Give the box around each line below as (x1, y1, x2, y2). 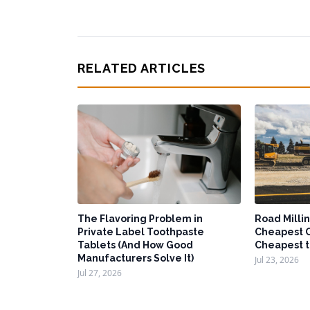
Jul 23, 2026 (254, 254, 299, 266)
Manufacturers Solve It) (77, 253, 194, 264)
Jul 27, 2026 (77, 267, 122, 280)
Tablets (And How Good (77, 239, 193, 251)
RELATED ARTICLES (77, 61, 206, 76)
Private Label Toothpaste (77, 226, 204, 238)
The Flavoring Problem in (77, 213, 203, 225)
